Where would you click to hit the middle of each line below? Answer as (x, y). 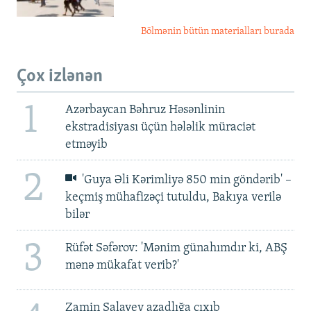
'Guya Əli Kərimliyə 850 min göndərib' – (186, 180)
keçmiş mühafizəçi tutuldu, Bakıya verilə (173, 197)
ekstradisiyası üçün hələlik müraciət (160, 128)
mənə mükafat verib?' (122, 266)
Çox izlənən (60, 77)
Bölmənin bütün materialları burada (218, 32)
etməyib (86, 145)
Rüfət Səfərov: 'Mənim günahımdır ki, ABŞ (176, 249)
